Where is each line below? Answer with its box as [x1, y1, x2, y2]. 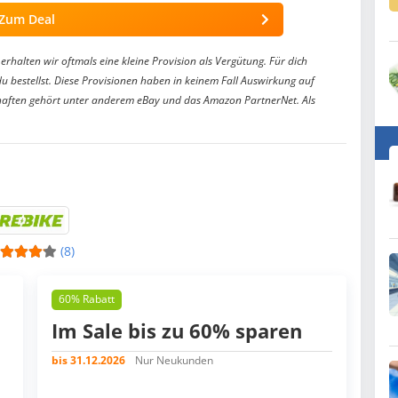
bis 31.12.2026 [52, 352, 125, 368]
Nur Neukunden [135, 352, 213, 368]
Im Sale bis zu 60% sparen [52, 316, 302, 344]
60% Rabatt [59, 291, 115, 307]
